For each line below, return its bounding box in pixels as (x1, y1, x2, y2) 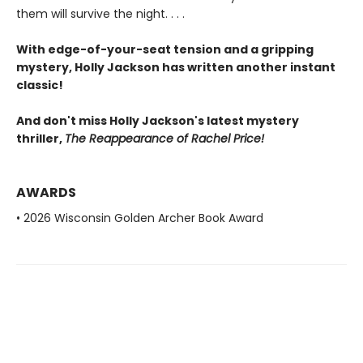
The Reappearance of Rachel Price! (65, 130, 264, 147)
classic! (16, 76, 66, 93)
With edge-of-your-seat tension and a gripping (16, 41, 314, 58)
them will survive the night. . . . (16, 5, 188, 22)
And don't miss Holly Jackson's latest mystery (16, 112, 299, 129)
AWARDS (16, 182, 76, 202)
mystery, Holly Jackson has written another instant (16, 58, 335, 75)
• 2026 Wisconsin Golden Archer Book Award (16, 209, 263, 226)
